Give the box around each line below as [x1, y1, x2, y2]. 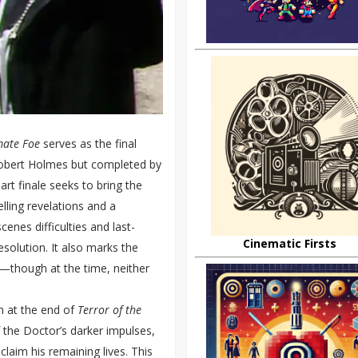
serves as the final [40, 136, 137, 152]
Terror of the [78, 302, 141, 318]
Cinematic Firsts [242, 236, 336, 251]
